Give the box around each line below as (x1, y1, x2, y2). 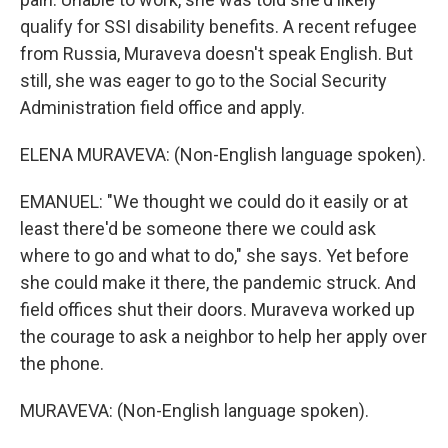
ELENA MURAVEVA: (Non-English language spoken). (20, 144, 426, 165)
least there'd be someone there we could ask (20, 218, 376, 239)
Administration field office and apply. (20, 97, 305, 118)
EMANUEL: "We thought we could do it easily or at (20, 191, 408, 212)
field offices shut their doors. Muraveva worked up (20, 299, 415, 320)
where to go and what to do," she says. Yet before (20, 245, 409, 266)
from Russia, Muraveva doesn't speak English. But (20, 43, 413, 64)
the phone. (20, 353, 104, 374)
